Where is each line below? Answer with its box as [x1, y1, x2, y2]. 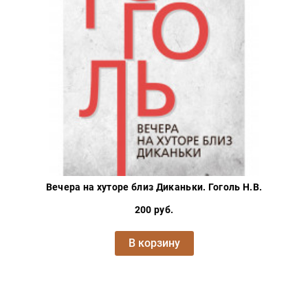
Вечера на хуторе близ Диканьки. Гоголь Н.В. [45, 181, 263, 193]
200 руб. [134, 204, 174, 216]
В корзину [128, 236, 180, 250]
